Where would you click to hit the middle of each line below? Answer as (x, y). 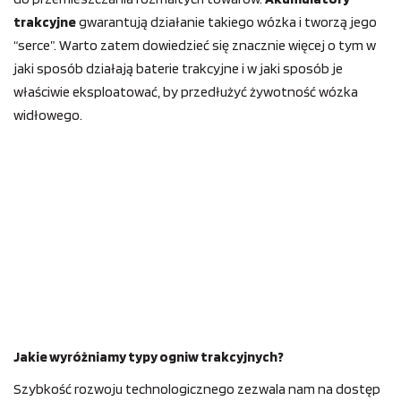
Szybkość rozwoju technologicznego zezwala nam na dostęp (197, 389)
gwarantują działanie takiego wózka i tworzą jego (226, 22)
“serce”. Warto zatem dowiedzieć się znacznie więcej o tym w (195, 45)
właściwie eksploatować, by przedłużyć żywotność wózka (186, 92)
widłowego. (48, 115)
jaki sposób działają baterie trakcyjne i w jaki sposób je (178, 68)
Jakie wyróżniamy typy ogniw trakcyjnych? (149, 357)
